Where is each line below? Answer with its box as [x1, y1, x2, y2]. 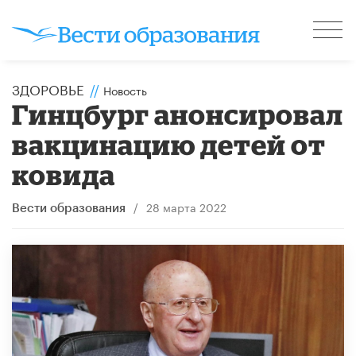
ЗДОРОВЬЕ [12, 77, 84, 99]
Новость [103, 80, 147, 99]
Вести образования [12, 202, 126, 215]
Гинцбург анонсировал [12, 98, 344, 130]
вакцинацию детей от [12, 128, 327, 160]
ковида [12, 158, 116, 190]
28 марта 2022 [145, 197, 226, 215]
